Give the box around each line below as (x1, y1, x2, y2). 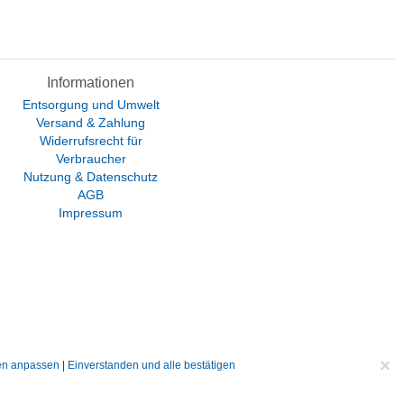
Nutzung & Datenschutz (23, 170, 159, 184)
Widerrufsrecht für (39, 133, 142, 148)
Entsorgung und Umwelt (22, 97, 160, 112)
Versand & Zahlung (36, 115, 146, 130)
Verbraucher (55, 151, 126, 166)
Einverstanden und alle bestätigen (68, 359, 235, 372)
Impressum (59, 206, 124, 220)
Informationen (47, 75, 135, 90)
